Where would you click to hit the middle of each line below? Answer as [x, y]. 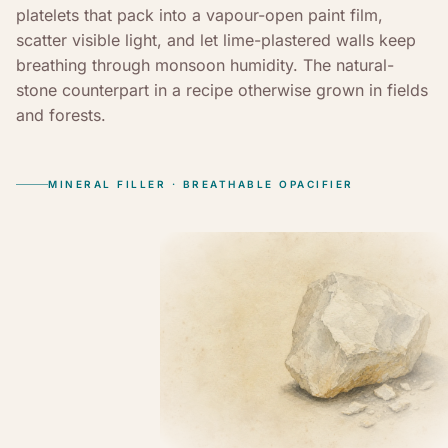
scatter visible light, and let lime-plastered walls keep [216, 40]
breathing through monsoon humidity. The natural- [205, 65]
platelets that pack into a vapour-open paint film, [199, 15]
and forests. [61, 115]
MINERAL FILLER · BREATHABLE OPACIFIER [201, 184]
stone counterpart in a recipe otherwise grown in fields [222, 90]
